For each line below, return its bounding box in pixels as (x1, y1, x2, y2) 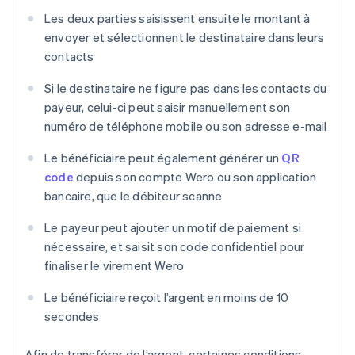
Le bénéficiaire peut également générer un (44, 150, 282, 166)
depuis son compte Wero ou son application (73, 169, 317, 185)
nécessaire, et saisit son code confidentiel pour (44, 239, 305, 255)
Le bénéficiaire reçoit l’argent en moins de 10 (44, 289, 289, 306)
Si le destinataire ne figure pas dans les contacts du (44, 80, 327, 97)
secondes (44, 308, 100, 325)
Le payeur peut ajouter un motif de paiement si (44, 219, 302, 236)
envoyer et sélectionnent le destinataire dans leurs (44, 29, 325, 46)
